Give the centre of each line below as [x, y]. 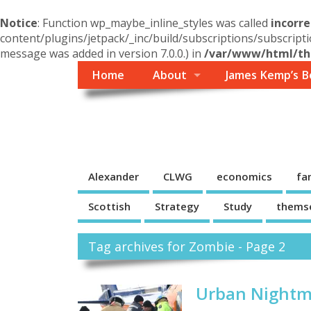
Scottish [109, 206]
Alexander [114, 177]
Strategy [177, 206]
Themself [131, 120]
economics [244, 177]
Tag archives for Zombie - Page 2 [187, 246]
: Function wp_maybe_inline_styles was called [154, 23]
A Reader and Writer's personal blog [150, 143]
